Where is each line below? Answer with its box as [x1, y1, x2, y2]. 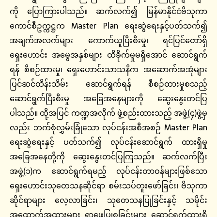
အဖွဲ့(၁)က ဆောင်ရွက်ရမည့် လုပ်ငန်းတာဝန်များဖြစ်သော [10, 165, 207, 178]
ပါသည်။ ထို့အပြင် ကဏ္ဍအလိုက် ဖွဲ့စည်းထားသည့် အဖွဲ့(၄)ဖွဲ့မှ [10, 107, 207, 120]
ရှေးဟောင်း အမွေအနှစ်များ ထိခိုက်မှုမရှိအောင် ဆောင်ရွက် [10, 48, 207, 62]
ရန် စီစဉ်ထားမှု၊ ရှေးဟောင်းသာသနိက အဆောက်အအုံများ [10, 63, 207, 76]
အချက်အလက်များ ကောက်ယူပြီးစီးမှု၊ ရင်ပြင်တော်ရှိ [10, 34, 207, 47]
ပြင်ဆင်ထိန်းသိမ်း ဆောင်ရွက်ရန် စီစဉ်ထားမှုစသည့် [10, 77, 207, 91]
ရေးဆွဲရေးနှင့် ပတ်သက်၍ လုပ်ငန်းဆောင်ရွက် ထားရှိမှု [10, 136, 207, 149]
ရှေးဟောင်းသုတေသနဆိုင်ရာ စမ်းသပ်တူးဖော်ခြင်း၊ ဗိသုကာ [10, 179, 207, 192]
